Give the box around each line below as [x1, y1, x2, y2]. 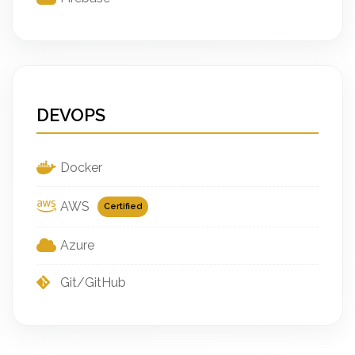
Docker [60, 159, 102, 175]
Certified [104, 200, 142, 212]
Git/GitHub [60, 274, 126, 290]
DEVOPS [36, 104, 105, 125]
